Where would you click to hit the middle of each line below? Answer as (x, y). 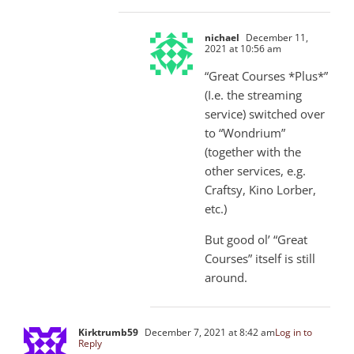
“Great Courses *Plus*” (266, 75)
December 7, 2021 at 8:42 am (209, 332)
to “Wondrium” (245, 132)
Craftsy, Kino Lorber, (260, 189)
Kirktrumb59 (108, 332)
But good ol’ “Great (256, 239)
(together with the (253, 151)
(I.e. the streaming (253, 94)
